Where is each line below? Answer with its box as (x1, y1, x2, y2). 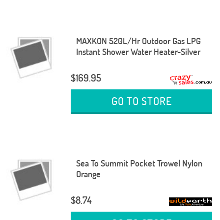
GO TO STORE (111, 94, 172, 108)
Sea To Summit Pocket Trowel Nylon (76, 157, 202, 169)
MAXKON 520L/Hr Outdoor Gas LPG (76, 35, 201, 47)
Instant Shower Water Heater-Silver (76, 46, 200, 57)
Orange (76, 168, 101, 180)
